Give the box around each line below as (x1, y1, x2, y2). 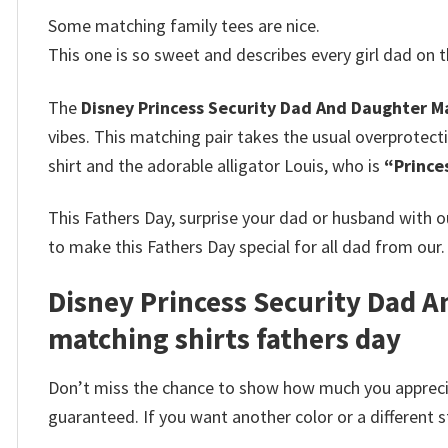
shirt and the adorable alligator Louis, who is (48, 153, 380, 177)
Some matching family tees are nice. (48, 14, 320, 38)
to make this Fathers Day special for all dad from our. (48, 234, 445, 258)
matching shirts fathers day (48, 321, 401, 358)
